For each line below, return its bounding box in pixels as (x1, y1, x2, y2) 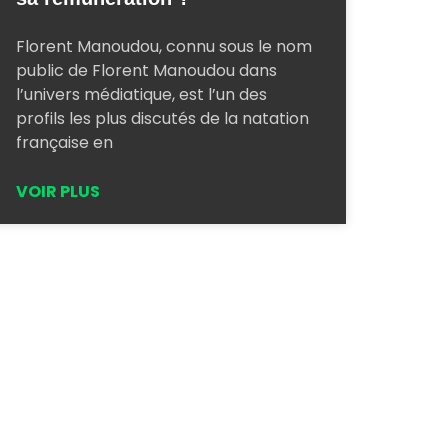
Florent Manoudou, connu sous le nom (16, 34, 312, 58)
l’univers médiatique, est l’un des (16, 82, 267, 106)
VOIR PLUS (16, 179, 100, 203)
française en (16, 130, 113, 154)
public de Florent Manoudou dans (16, 58, 277, 82)
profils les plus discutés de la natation (16, 106, 309, 130)
